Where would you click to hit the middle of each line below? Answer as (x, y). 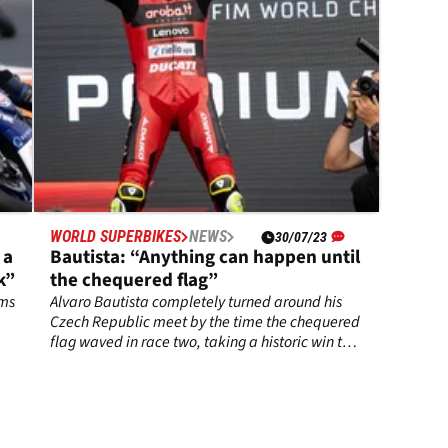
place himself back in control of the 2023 (181, 362)
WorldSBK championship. (132, 382)
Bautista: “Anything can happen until (205, 258)
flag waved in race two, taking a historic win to (200, 342)
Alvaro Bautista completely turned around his (196, 302)
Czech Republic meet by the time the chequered (205, 322)
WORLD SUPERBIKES (116, 237)
